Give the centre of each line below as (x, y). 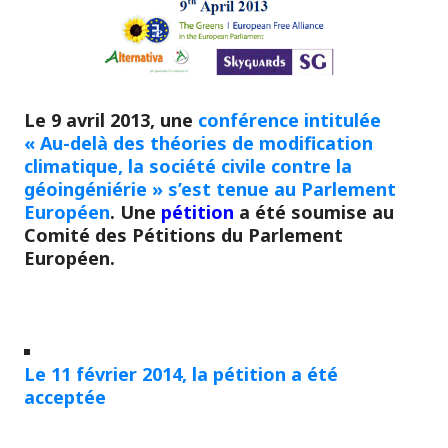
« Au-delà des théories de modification (198, 142)
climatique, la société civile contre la (188, 165)
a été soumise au (316, 211)
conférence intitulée (289, 119)
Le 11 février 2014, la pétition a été (181, 373)
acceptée (65, 396)
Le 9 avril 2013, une (111, 119)
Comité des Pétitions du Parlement (183, 234)
